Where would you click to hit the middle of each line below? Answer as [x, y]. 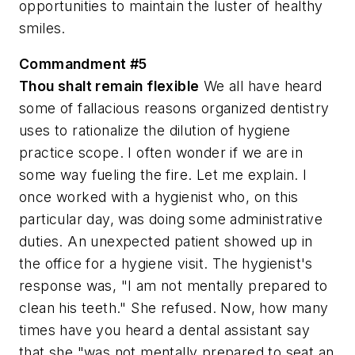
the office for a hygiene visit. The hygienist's [166, 264]
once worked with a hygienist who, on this [159, 197]
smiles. [42, 28]
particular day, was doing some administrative [171, 219]
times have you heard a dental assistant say [165, 330]
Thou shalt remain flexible [109, 86]
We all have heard [261, 86]
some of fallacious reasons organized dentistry [174, 109]
